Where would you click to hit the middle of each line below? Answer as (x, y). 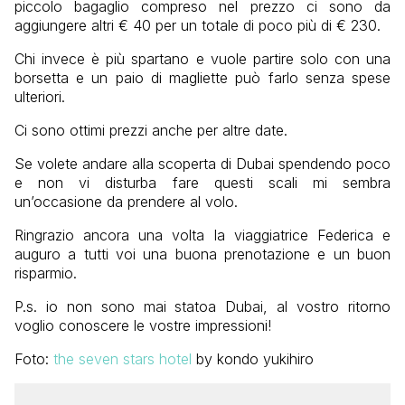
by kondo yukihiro (253, 359)
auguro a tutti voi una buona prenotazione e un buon (202, 254)
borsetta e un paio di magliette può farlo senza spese (202, 78)
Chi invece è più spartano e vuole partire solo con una (202, 59)
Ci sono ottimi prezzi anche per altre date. (151, 131)
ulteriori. (40, 97)
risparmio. (46, 273)
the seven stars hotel (122, 359)
